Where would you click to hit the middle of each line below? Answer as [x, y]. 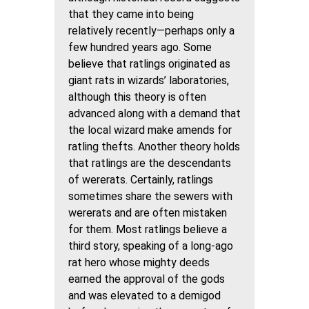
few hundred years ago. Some [140, 47]
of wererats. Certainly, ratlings [141, 180]
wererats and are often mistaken [148, 213]
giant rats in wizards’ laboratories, [149, 80]
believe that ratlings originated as [149, 64]
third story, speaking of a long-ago [151, 246]
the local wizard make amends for [150, 130]
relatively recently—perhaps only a [151, 31]
